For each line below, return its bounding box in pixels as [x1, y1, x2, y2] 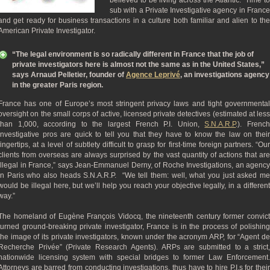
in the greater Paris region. [12, 81, 103, 89]
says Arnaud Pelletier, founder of [12, 71, 126, 79]
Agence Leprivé [126, 71, 180, 79]
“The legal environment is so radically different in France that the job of [12, 50, 254, 58]
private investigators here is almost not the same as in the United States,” [12, 60, 265, 69]
